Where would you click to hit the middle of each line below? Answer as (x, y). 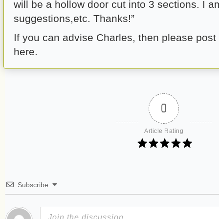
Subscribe (33, 185)
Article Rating (164, 131)
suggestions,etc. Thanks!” (74, 18)
